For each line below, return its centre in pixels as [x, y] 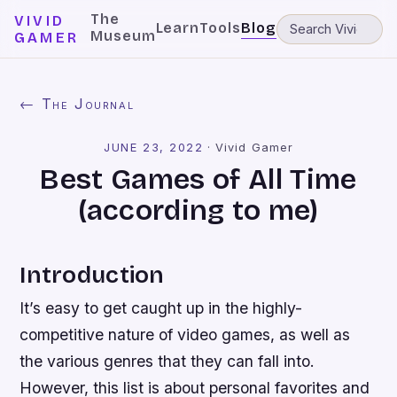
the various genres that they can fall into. [167, 361]
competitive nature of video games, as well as [185, 335]
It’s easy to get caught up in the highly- [161, 308]
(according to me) [198, 210]
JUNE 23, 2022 [154, 148]
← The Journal [77, 104]
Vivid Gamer [254, 148]
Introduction [92, 275]
